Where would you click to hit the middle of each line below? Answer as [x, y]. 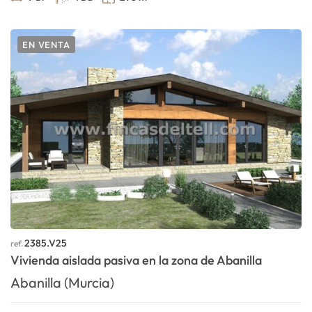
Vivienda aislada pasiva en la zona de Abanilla [136, 260]
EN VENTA [46, 45]
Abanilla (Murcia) [62, 283]
